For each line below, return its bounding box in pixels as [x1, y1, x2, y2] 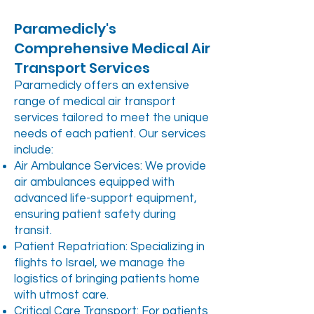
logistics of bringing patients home [14, 273, 200, 285]
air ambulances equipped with [14, 176, 175, 189]
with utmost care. [14, 289, 109, 301]
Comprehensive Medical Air [14, 39, 210, 58]
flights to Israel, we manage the [14, 257, 185, 269]
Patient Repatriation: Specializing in [14, 240, 205, 253]
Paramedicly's [14, 19, 116, 39]
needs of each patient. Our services [14, 128, 206, 140]
